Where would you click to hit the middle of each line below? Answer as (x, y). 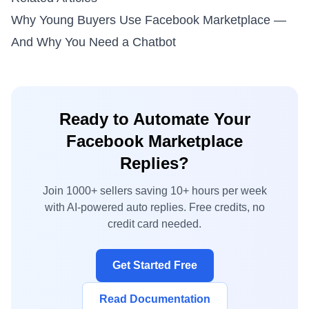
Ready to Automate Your (154, 119)
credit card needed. (154, 224)
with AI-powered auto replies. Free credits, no (154, 207)
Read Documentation (154, 299)
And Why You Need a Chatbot (93, 42)
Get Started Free (154, 265)
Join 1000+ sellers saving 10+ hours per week (154, 191)
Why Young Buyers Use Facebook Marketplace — (149, 20)
